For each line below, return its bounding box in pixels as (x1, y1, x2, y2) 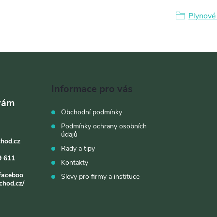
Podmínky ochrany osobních (61, 122, 147, 131)
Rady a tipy (61, 144, 95, 153)
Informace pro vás (51, 82, 133, 95)
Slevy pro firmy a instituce (61, 172, 140, 181)
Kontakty (61, 158, 89, 167)
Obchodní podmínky (61, 108, 123, 117)
